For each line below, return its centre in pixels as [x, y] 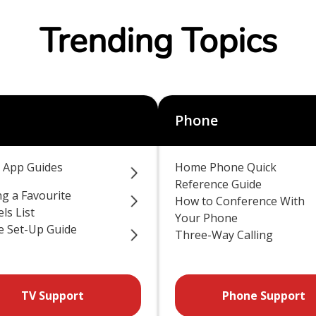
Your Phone [206, 218]
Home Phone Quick [226, 167]
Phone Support [264, 296]
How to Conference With [240, 201]
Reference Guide [218, 184]
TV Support [52, 296]
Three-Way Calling [224, 235]
